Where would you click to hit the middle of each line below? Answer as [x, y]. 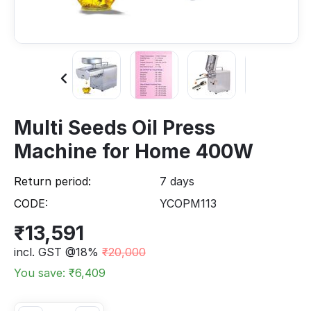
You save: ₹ [44, 272]
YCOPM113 [188, 203]
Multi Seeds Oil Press [115, 127]
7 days [177, 181]
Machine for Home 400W [134, 151]
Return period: [52, 181]
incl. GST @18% [56, 252]
